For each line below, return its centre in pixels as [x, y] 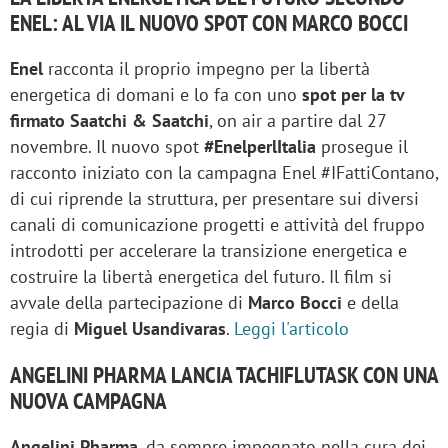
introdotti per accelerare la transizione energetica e [208, 250]
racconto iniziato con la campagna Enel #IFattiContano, [224, 172]
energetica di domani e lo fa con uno [156, 94]
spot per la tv [353, 94]
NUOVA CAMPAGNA [88, 400]
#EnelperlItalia [262, 146]
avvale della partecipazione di [129, 302]
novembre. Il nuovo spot [107, 146]
